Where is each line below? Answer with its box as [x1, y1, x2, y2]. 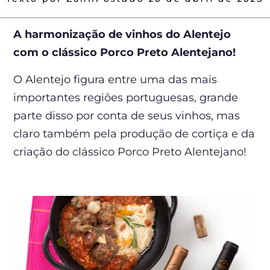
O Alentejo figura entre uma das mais [13, 72, 218, 86]
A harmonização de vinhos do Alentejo [13, 28, 231, 42]
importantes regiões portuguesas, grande [13, 90, 239, 104]
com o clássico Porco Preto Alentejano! [13, 46, 236, 60]
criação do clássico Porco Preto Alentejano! [13, 145, 247, 159]
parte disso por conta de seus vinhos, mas [13, 108, 240, 122]
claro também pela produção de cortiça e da [13, 127, 256, 140]
